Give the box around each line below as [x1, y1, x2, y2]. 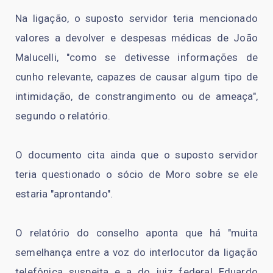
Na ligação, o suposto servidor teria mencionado [15, 12, 258, 25]
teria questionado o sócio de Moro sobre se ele [15, 168, 258, 181]
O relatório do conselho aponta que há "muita [15, 227, 258, 239]
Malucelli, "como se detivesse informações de [15, 51, 258, 64]
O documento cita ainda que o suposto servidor [15, 149, 258, 161]
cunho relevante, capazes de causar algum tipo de [15, 71, 258, 83]
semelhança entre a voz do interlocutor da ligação [15, 246, 258, 259]
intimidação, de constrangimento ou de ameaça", [15, 90, 258, 103]
